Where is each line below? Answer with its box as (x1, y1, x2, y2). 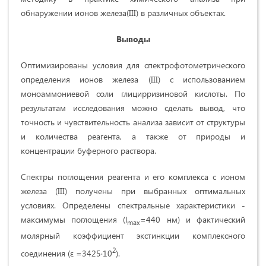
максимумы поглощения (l (21, 213, 128, 225)
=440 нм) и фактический (140, 213, 246, 225)
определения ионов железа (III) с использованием (21, 73, 245, 85)
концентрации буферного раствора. (21, 144, 156, 156)
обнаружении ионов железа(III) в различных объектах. (21, 7, 226, 18)
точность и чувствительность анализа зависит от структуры (21, 116, 245, 128)
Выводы (116, 33, 150, 45)
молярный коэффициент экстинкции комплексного (21, 230, 245, 242)
